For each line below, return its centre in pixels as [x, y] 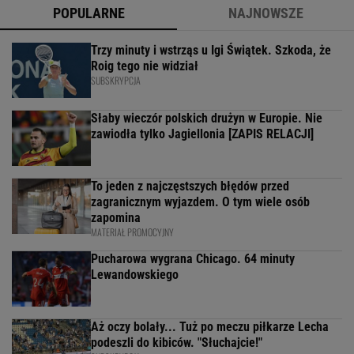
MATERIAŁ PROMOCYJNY [132, 232]
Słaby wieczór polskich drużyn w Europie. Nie [207, 119]
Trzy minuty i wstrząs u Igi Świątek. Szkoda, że [211, 51]
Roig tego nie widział [145, 66]
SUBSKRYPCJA [116, 81]
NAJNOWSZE [265, 13]
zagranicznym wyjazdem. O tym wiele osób [200, 202]
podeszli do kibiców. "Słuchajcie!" [177, 343]
